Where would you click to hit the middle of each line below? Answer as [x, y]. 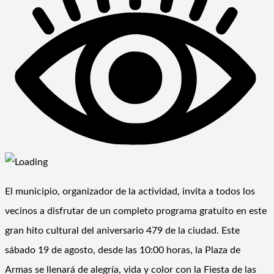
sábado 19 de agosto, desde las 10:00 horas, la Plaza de [123, 250]
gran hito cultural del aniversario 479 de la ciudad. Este [122, 230]
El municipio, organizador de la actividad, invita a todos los [130, 191]
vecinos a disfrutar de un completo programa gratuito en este [136, 211]
